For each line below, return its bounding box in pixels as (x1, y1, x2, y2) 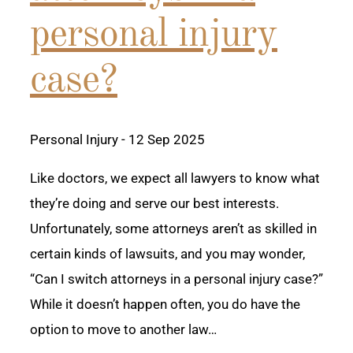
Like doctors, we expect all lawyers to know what (30, 170, 320, 187)
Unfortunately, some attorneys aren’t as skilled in (30, 221, 317, 237)
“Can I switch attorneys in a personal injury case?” (30, 271, 323, 288)
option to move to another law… (30, 321, 217, 338)
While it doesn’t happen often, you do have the (30, 296, 300, 313)
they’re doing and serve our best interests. (30, 195, 279, 212)
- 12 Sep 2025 (118, 132, 205, 148)
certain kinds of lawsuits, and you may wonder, (30, 246, 305, 262)
